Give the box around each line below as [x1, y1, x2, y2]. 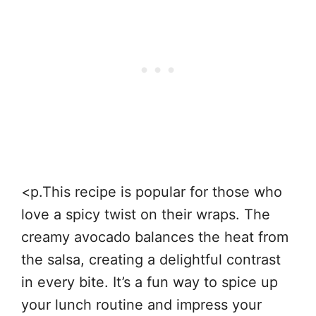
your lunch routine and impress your [21, 296, 262, 314]
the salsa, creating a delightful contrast [21, 251, 281, 269]
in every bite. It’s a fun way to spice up [21, 274, 278, 291]
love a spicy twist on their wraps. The [21, 206, 270, 224]
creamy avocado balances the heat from [21, 229, 288, 246]
